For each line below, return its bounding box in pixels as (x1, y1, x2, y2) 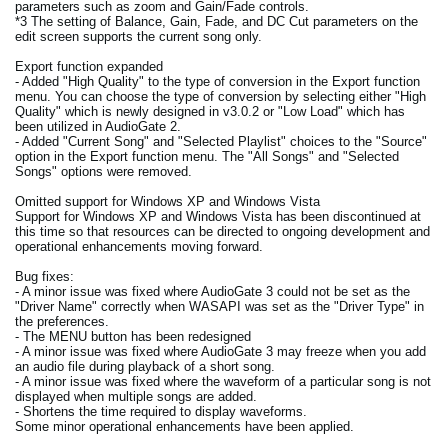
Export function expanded (15, 59, 163, 75)
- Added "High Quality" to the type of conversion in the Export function (15, 74, 420, 90)
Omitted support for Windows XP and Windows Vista (15, 194, 320, 210)
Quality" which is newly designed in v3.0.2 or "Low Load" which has (15, 104, 405, 120)
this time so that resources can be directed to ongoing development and (15, 224, 430, 240)
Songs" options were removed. (15, 164, 192, 180)
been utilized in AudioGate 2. (15, 119, 181, 135)
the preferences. (15, 314, 109, 330)
